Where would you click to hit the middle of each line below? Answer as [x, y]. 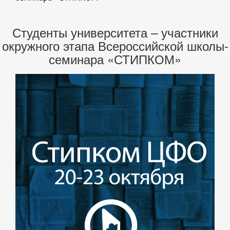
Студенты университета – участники [115, 32]
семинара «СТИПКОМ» [115, 59]
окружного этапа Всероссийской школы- [115, 46]
